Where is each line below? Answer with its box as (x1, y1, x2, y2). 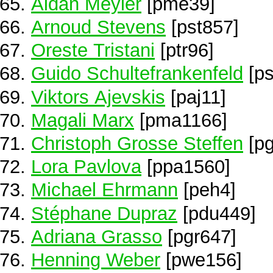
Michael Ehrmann (31, 179, 178, 200)
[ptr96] (155, 40, 214, 61)
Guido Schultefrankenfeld (31, 63, 243, 84)
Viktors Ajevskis (31, 86, 165, 107)
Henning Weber (31, 249, 160, 270)
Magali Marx (31, 109, 134, 130)
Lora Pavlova (31, 156, 141, 177)
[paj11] (165, 86, 226, 107)
